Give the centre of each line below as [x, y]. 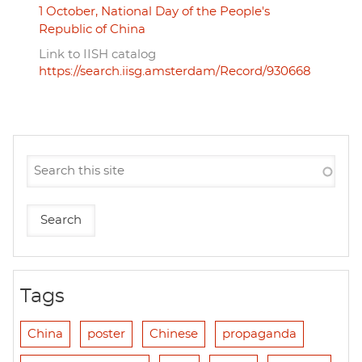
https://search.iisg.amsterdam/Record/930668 [175, 71]
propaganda [259, 334]
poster [106, 334]
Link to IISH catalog [97, 54]
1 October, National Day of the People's [154, 11]
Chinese [174, 334]
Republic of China [92, 29]
